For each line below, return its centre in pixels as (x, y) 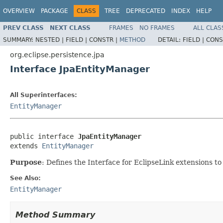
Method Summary (55, 215)
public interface (44, 136)
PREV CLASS (23, 28)
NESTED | (51, 40)
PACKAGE (55, 11)
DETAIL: (170, 40)
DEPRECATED (146, 11)
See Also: (25, 178)
